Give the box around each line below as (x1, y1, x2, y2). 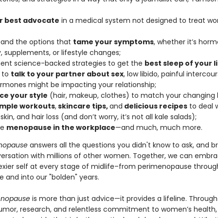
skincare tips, (56, 101, 109, 111)
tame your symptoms (73, 37, 154, 47)
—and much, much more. (115, 123, 202, 132)
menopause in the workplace (6, 123, 115, 132)
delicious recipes (122, 101, 187, 111)
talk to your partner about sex (10, 69, 124, 79)
